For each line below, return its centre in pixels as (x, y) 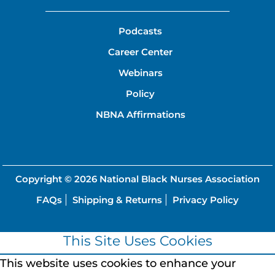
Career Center (141, 52)
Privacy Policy (206, 200)
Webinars (140, 73)
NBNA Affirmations (140, 115)
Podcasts (141, 31)
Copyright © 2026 (57, 179)
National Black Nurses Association (180, 179)
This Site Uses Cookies (137, 241)
